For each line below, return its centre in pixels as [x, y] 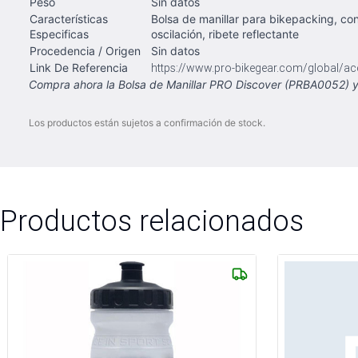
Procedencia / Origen [85, 51]
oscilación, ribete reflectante [225, 34]
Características [69, 19]
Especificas [59, 34]
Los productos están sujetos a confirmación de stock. [147, 123]
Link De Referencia [79, 68]
